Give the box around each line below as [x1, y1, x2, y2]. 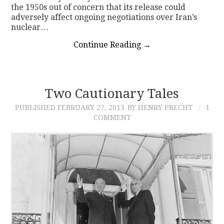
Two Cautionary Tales [45, 85, 179, 101]
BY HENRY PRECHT [127, 103, 192, 111]
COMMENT [93, 113, 131, 121]
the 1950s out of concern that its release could [11, 2, 186, 12]
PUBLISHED [14, 103, 57, 111]
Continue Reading [73, 39, 143, 49]
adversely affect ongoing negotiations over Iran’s [11, 12, 197, 22]
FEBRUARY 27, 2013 [57, 103, 124, 111]
